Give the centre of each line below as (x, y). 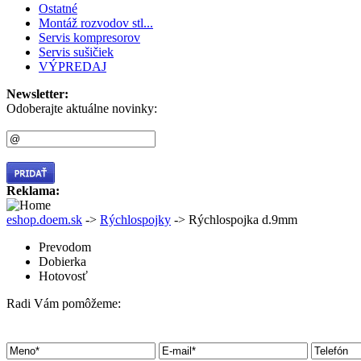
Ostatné (58, 8)
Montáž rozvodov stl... (96, 23)
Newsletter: (37, 94)
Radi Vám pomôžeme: (64, 303)
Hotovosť (63, 276)
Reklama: (33, 191)
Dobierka (62, 261)
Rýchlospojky (135, 220)
